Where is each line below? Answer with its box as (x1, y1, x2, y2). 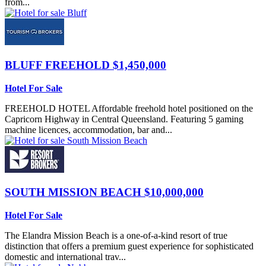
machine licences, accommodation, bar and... (5, 124, 172, 135)
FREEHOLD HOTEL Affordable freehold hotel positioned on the (5, 103, 253, 113)
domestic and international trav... (5, 252, 126, 262)
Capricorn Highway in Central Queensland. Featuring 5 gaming (5, 113, 243, 124)
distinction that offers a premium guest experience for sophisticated (5, 241, 254, 252)
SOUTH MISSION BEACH (5, 186, 144, 199)
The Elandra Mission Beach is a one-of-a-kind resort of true (5, 230, 227, 241)
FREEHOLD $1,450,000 (45, 58, 166, 71)
